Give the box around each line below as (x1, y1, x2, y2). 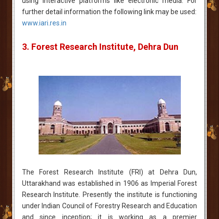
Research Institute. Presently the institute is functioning (22, 190, 197, 198)
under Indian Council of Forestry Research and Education (22, 201, 197, 210)
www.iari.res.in (22, 19, 66, 27)
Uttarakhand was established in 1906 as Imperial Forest (22, 179, 197, 187)
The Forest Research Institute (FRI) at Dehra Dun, (22, 168, 197, 176)
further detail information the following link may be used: (22, 7, 197, 16)
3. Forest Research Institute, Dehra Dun (22, 41, 178, 52)
